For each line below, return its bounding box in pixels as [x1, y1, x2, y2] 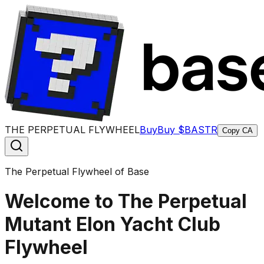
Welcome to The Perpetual [5, 190, 247, 213]
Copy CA [222, 126, 253, 135]
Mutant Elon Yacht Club [5, 213, 220, 236]
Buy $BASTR [157, 124, 217, 136]
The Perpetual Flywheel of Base [5, 166, 149, 177]
